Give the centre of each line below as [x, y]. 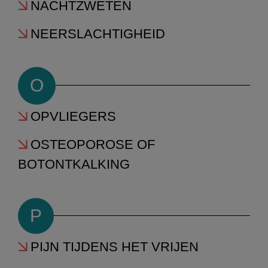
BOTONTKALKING [74, 165]
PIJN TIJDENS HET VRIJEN [115, 246]
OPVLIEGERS [73, 116]
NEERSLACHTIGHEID [98, 34]
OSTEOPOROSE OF [93, 145]
